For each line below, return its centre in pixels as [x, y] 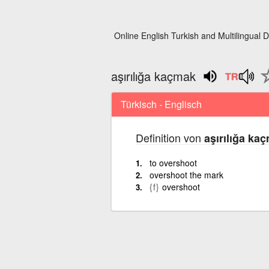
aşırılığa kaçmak [153, 76]
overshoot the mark [186, 174]
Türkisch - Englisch [161, 104]
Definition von [170, 137]
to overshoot [173, 162]
